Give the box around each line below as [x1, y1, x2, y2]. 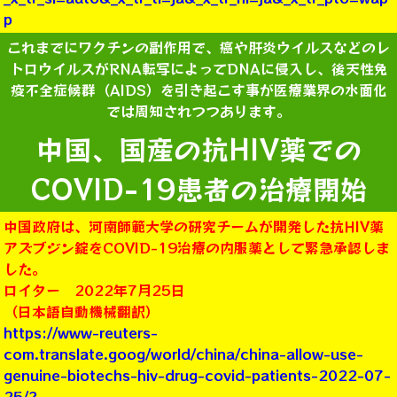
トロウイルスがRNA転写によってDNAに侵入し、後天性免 [9, 57, 388, 79]
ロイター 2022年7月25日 [4, 278, 185, 300]
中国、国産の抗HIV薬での [35, 128, 362, 168]
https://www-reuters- [4, 321, 158, 343]
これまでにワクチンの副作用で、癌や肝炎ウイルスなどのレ [7, 35, 390, 58]
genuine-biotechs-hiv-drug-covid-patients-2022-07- [4, 363, 391, 385]
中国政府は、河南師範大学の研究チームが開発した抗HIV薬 [4, 214, 384, 237]
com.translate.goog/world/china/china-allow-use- [4, 342, 363, 364]
